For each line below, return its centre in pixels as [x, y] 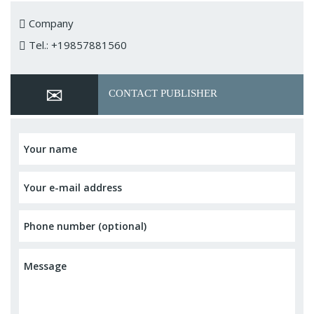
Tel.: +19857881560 [76, 45]
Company [50, 23]
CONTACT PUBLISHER [163, 93]
